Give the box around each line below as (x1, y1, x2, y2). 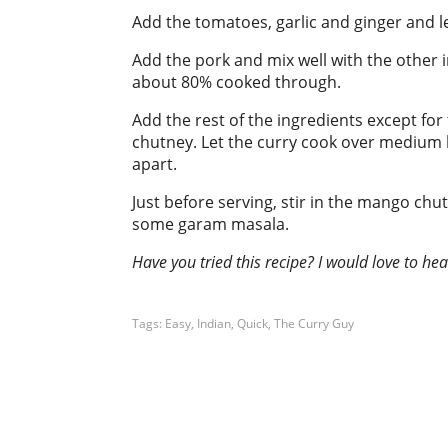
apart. (132, 153, 177, 175)
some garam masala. (132, 213, 289, 235)
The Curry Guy (274, 315, 354, 332)
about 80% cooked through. (132, 71, 341, 93)
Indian (197, 315, 231, 332)
